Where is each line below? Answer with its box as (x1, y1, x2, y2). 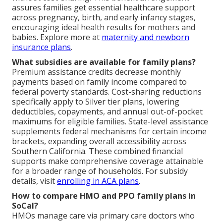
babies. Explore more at (12, 32, 102, 43)
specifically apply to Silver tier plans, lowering (12, 96, 179, 108)
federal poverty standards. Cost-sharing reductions (12, 86, 202, 98)
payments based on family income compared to (12, 76, 187, 88)
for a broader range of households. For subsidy (12, 166, 188, 177)
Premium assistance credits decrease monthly (12, 66, 181, 78)
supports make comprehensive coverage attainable (12, 156, 203, 167)
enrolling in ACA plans (57, 175, 139, 187)
